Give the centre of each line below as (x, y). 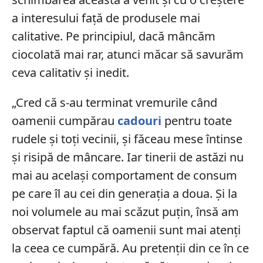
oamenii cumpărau (64, 121)
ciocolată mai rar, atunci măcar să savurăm (127, 55)
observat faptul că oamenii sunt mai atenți (126, 230)
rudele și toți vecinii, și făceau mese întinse (127, 139)
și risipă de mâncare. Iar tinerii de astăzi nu (127, 157)
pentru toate (196, 121)
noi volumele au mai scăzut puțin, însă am (125, 212)
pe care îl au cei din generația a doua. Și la (124, 194)
